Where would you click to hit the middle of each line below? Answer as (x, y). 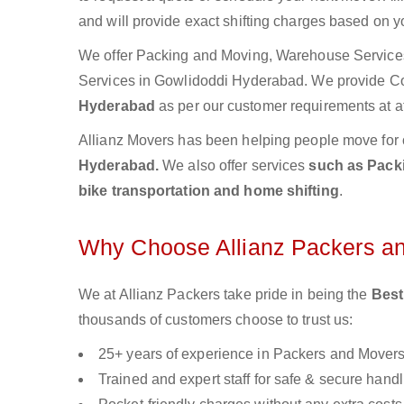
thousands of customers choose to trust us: (216, 320)
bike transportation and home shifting (209, 191)
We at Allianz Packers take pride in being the (225, 294)
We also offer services (236, 165)
